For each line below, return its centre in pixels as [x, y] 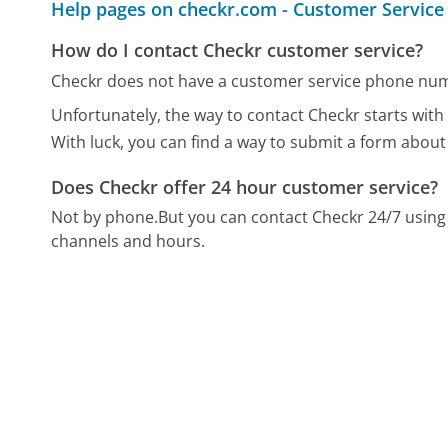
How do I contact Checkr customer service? [237, 49]
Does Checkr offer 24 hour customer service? [245, 186]
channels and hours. [128, 241]
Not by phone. [105, 217]
